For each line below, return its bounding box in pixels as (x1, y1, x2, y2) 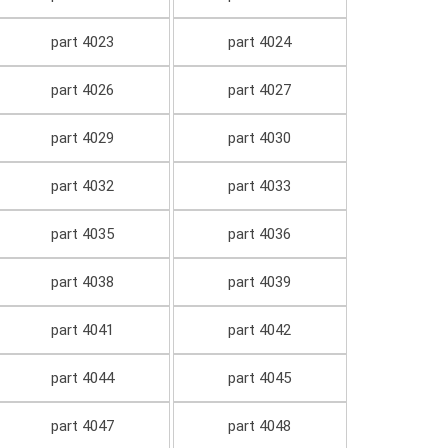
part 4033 (228, 177, 292, 196)
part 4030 (228, 129, 292, 148)
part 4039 (228, 273, 292, 292)
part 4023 (50, 33, 114, 52)
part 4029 (50, 129, 114, 148)
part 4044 (50, 369, 114, 388)
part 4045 (228, 369, 292, 388)
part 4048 (228, 417, 292, 436)
